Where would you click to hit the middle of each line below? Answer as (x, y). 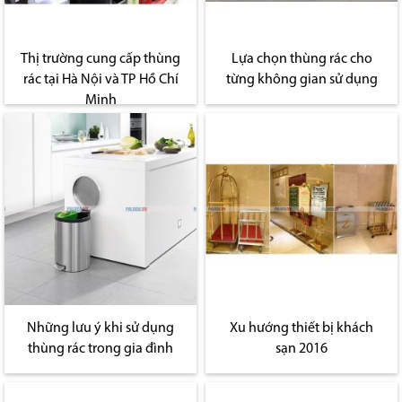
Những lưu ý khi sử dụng (100, 328)
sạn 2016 (301, 349)
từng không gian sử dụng (301, 79)
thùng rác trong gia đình (100, 349)
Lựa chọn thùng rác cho (301, 59)
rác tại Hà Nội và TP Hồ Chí (100, 79)
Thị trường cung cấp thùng (100, 59)
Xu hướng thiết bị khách (301, 328)
